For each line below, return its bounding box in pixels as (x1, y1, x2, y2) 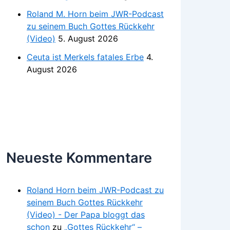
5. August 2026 (58, 33, 118, 44)
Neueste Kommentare (6, 149, 152, 167)
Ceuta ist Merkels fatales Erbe (27, 51, 144, 62)
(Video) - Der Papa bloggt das (27, 209, 145, 220)
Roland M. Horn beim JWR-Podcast (27, 8, 164, 19)
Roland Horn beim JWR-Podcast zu (27, 184, 164, 195)
